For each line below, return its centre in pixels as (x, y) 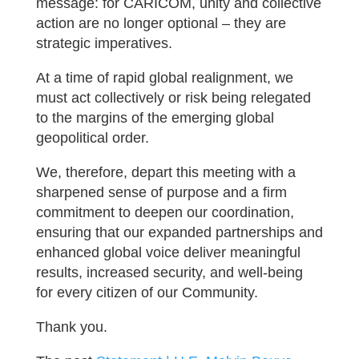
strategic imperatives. (104, 43)
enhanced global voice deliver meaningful (168, 252)
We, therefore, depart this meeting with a (165, 172)
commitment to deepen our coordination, (165, 212)
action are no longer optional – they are (161, 23)
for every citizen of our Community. (147, 292)
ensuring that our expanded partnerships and (179, 232)
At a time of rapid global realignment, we (164, 78)
